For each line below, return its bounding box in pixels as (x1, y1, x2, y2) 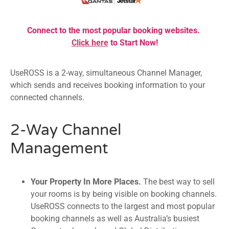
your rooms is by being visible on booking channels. (31, 189, 217, 199)
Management (10, 139, 108, 158)
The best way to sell (143, 176, 215, 187)
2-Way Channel (10, 121, 121, 140)
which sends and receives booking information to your (10, 80, 205, 90)
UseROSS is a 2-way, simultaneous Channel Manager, (10, 67, 202, 78)
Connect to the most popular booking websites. (27, 26, 200, 36)
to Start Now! (110, 38, 158, 48)
